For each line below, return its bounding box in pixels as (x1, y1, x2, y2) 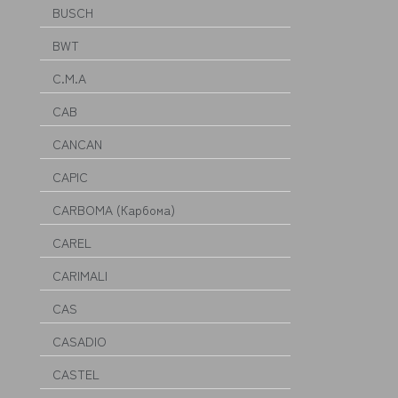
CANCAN (52, 135, 102, 153)
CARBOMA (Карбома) (52, 201, 175, 219)
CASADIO (52, 332, 107, 350)
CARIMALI (52, 267, 107, 284)
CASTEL (52, 365, 99, 383)
